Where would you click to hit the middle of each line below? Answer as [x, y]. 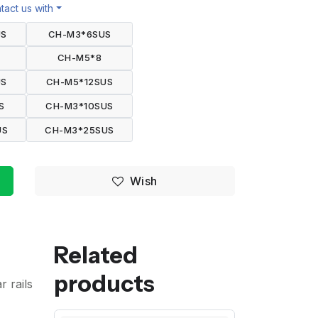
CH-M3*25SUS [79, 130]
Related [96, 255]
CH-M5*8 [79, 58]
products [104, 283]
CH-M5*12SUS [79, 82]
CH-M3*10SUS [79, 105]
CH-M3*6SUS [79, 34]
